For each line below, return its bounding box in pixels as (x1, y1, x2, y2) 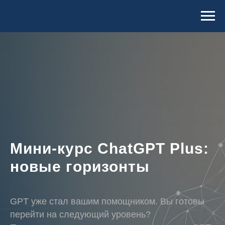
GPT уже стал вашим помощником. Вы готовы (10, 196, 204, 206)
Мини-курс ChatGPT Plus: (10, 140, 209, 157)
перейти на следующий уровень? (10, 209, 151, 219)
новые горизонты (10, 158, 150, 175)
